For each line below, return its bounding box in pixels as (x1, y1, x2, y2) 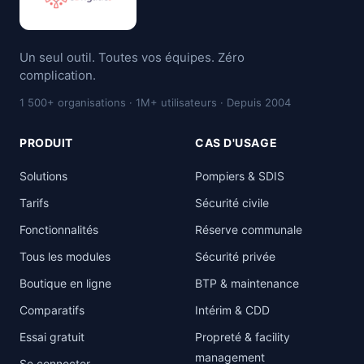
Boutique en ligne (19, 276, 111, 290)
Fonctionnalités (19, 223, 98, 236)
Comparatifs (19, 303, 84, 317)
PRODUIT (19, 136, 73, 149)
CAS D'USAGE (195, 136, 278, 149)
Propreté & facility (195, 330, 290, 344)
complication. (19, 67, 96, 83)
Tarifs (19, 196, 49, 210)
